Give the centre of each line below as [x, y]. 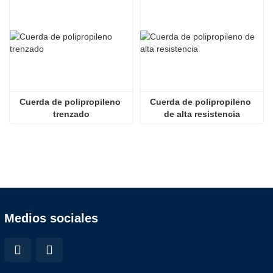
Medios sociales [51, 218]
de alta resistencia [202, 114]
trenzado [71, 114]
